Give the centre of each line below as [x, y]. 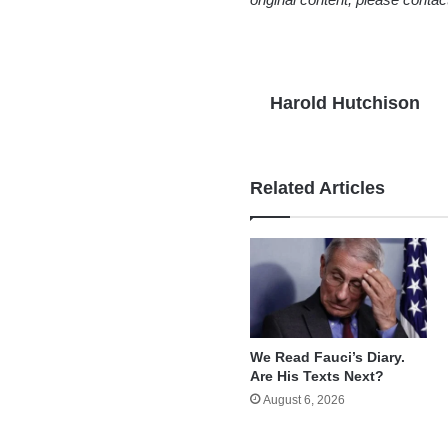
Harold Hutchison [345, 103]
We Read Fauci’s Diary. [328, 356]
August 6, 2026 [304, 399]
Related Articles [318, 188]
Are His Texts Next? [317, 375]
